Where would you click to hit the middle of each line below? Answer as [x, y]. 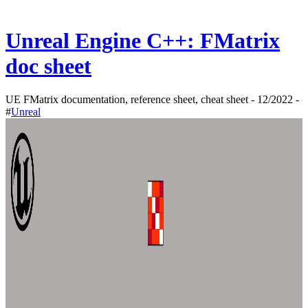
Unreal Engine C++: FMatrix [143, 40]
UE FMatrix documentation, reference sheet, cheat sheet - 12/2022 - [152, 100]
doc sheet [48, 66]
